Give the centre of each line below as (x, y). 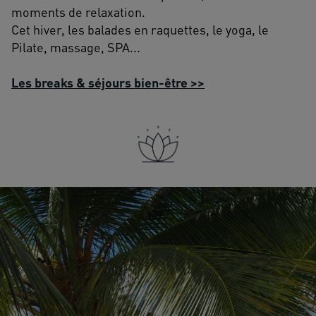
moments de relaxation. (78, 12)
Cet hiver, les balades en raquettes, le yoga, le (140, 30)
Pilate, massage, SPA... (76, 47)
